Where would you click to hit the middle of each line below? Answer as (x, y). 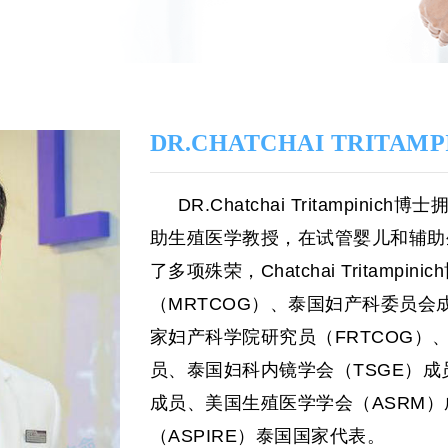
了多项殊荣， (205, 271)
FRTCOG (374, 337)
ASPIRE (203, 436)
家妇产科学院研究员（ (242, 337)
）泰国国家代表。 (311, 436)
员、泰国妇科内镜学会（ (251, 370)
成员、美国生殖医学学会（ (260, 403)
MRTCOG (210, 304)
